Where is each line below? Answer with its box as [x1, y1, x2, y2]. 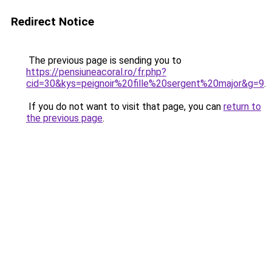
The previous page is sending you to [26, 55, 182, 66]
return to [223, 101, 261, 112]
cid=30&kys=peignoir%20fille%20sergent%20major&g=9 [26, 78, 264, 89]
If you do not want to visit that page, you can [26, 101, 223, 112]
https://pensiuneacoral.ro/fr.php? [26, 66, 166, 78]
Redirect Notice [11, 15, 94, 29]
